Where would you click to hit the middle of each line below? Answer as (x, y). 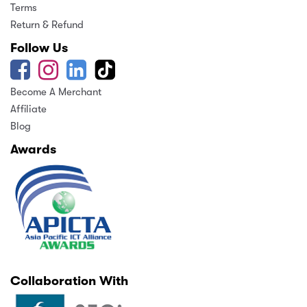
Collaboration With (69, 281)
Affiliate (28, 109)
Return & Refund (47, 25)
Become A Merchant (56, 92)
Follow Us (39, 48)
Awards (33, 149)
